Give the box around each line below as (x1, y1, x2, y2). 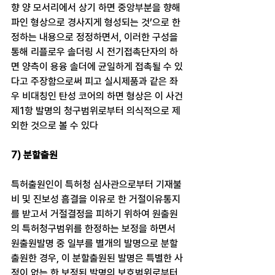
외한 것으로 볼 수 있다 (11, 120, 98, 131)
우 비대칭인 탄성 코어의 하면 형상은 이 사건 (11, 90, 185, 102)
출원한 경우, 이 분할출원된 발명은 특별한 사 (11, 252, 183, 264)
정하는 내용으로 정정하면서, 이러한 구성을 (11, 31, 180, 43)
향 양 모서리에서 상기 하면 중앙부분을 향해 (11, 2, 183, 14)
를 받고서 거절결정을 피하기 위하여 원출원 (11, 208, 178, 220)
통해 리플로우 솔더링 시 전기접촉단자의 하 (11, 46, 178, 58)
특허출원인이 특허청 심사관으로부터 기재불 (11, 179, 182, 190)
